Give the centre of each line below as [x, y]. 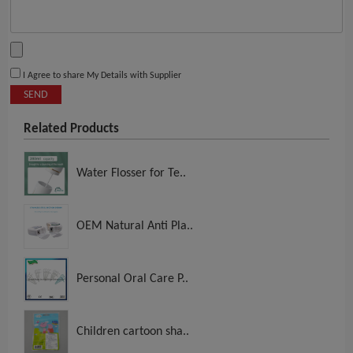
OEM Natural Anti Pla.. [135, 227]
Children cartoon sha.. [133, 332]
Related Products [71, 129]
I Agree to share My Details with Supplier [101, 76]
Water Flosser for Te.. [131, 174]
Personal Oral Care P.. [132, 279]
